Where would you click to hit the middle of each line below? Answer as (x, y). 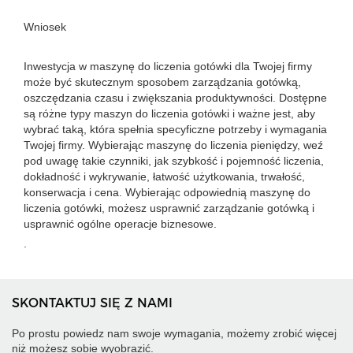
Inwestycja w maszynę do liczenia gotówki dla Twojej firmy (168, 66)
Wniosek (45, 27)
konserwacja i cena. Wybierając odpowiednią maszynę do (167, 192)
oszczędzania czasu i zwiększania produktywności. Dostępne (175, 98)
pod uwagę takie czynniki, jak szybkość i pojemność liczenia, (174, 161)
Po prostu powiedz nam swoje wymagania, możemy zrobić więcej (174, 333)
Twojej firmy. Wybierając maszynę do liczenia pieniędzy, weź (173, 145)
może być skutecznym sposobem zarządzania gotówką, (162, 82)
